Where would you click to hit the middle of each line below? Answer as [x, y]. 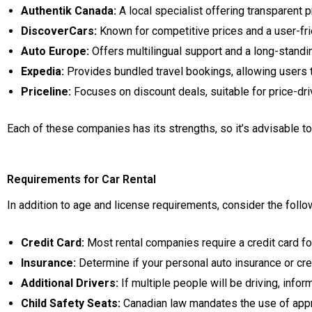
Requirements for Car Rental [81, 179]
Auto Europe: [55, 52]
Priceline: [46, 92]
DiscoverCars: [59, 31]
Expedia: [42, 72]
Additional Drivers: [70, 283]
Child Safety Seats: [71, 304]
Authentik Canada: [69, 11]
